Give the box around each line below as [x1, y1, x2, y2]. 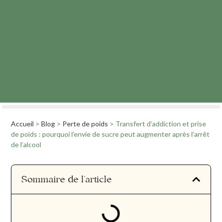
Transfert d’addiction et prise [115, 119, 207, 128]
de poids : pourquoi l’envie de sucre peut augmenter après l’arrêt [11, 130, 210, 139]
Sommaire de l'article [21, 174, 112, 185]
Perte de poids [62, 119, 109, 128]
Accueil [11, 119, 34, 128]
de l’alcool [11, 140, 42, 149]
